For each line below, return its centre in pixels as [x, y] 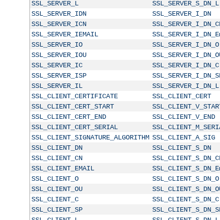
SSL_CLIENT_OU [57, 189]
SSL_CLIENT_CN [57, 158]
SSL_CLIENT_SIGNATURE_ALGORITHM [90, 137]
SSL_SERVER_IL [57, 86]
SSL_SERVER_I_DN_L [185, 86]
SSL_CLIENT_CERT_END [69, 117]
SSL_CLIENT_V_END [183, 117]
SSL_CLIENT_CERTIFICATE [74, 96]
